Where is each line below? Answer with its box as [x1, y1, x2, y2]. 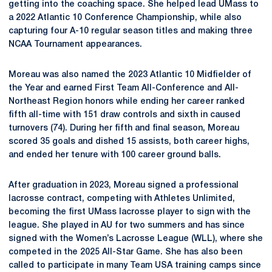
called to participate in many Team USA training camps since [8, 262, 261, 270]
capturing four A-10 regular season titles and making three [8, 27, 253, 35]
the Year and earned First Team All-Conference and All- [8, 84, 239, 92]
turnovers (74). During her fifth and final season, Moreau [8, 124, 239, 132]
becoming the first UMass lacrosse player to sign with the [8, 208, 251, 216]
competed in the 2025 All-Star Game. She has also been [8, 248, 242, 256]
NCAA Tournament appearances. [8, 41, 142, 49]
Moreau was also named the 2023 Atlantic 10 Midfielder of [8, 71, 251, 79]
